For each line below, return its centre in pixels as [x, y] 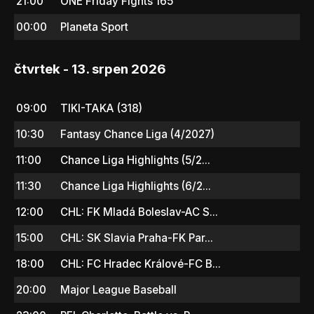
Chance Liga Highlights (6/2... [136, 186]
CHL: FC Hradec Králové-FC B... [141, 264]
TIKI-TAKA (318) [101, 108]
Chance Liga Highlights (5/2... [135, 160]
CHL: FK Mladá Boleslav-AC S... [139, 212]
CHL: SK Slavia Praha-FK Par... [137, 238]
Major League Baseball [118, 289]
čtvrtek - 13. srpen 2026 [90, 69]
